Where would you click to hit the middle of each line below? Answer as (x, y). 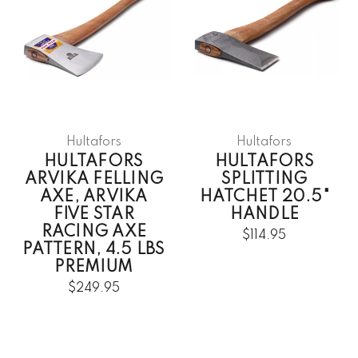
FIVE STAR (93, 215)
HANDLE (264, 215)
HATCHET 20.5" (264, 197)
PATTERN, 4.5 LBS (94, 250)
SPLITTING (265, 179)
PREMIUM (94, 267)
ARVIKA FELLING (93, 179)
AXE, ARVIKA (93, 197)
